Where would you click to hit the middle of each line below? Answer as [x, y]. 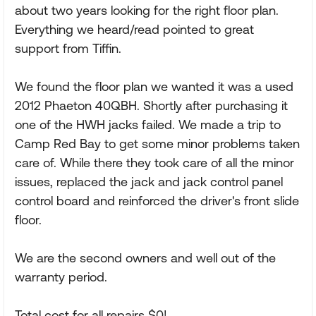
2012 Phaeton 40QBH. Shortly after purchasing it [151, 105]
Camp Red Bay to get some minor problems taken [157, 144]
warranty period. [61, 277]
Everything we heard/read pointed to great [134, 29]
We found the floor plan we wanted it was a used [154, 86]
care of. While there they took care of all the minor [154, 163]
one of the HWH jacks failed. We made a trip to [148, 124]
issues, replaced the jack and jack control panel [149, 182]
